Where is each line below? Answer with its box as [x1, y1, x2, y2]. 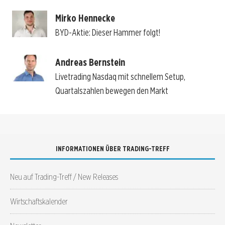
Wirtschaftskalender [10, 196, 68, 207]
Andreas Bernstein [55, 56, 125, 69]
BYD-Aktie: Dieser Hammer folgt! [55, 27, 160, 38]
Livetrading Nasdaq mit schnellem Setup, [55, 71, 185, 82]
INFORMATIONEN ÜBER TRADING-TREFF [55, 145, 170, 153]
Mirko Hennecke [55, 12, 115, 25]
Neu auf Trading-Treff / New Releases [10, 171, 118, 182]
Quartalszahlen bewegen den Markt [55, 85, 168, 96]
